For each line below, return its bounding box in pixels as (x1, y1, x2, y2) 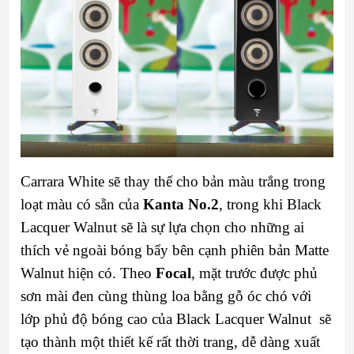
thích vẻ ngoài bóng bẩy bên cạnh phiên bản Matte (21, 242, 329, 258)
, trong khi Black (219, 196, 322, 213)
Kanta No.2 (143, 196, 219, 213)
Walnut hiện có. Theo (21, 265, 156, 281)
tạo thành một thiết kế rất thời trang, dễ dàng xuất (21, 333, 320, 350)
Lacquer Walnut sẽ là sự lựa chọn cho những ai (21, 219, 304, 235)
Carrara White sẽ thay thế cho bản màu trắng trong (21, 173, 326, 190)
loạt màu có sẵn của (21, 196, 143, 213)
